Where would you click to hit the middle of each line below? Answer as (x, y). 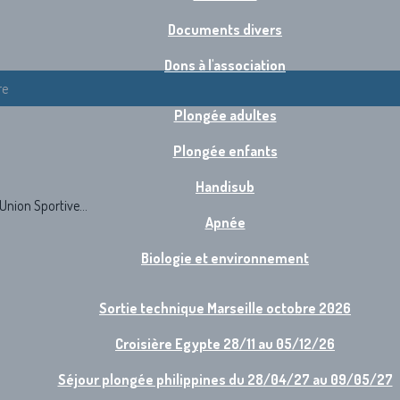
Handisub (225, 187)
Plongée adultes (225, 115)
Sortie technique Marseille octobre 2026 (225, 308)
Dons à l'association (225, 65)
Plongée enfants (225, 151)
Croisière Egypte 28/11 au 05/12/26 (225, 344)
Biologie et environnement (225, 258)
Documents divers (225, 29)
